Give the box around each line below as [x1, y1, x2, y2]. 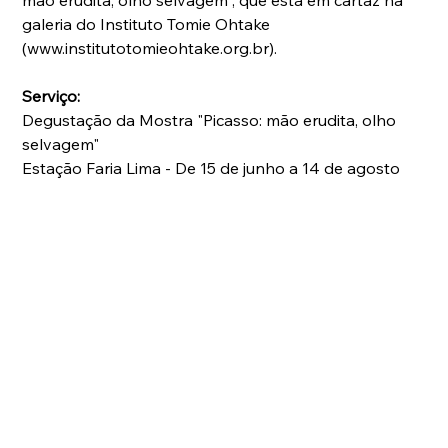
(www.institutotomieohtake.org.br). [22, 38, 278, 59]
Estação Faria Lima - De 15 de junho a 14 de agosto [22, 158, 401, 179]
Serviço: [22, 86, 81, 107]
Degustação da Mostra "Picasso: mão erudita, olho [22, 110, 401, 131]
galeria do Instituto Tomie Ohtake [22, 14, 275, 35]
